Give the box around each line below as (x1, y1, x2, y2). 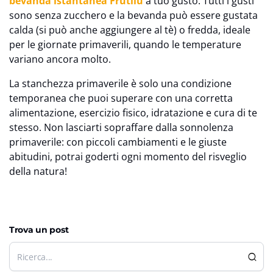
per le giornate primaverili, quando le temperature (9, 38, 241, 52)
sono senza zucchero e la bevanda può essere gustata (9, 9, 258, 23)
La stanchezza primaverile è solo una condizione (9, 77, 232, 91)
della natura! (9, 165, 67, 179)
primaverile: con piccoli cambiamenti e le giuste (9, 135, 227, 149)
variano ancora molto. (9, 52, 111, 66)
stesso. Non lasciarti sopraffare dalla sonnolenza (9, 121, 233, 135)
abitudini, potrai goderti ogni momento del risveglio (9, 150, 247, 164)
